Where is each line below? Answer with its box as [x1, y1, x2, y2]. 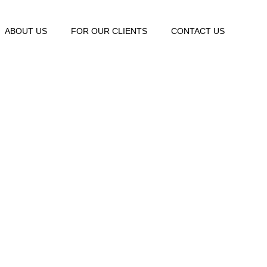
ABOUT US [4, 26, 47, 36]
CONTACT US [170, 26, 225, 36]
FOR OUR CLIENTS [70, 26, 147, 36]
